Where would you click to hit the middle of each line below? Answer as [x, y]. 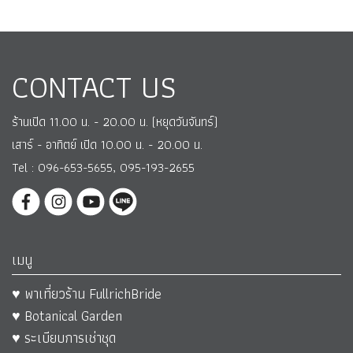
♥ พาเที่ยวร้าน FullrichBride [87, 294]
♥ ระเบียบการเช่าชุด [64, 338]
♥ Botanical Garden [67, 316]
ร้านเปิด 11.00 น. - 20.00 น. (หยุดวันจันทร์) [115, 121]
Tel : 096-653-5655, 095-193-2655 [103, 167]
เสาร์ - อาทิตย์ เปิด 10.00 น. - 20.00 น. [107, 144]
